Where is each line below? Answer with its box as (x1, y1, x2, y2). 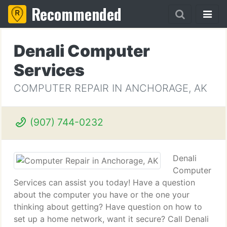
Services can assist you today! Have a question (14, 177, 195, 187)
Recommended (31, 3, 122, 25)
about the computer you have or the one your (14, 190, 190, 200)
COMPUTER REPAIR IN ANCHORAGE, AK (14, 82, 207, 94)
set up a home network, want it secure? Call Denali (14, 214, 209, 224)
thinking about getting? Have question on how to (14, 202, 202, 212)
